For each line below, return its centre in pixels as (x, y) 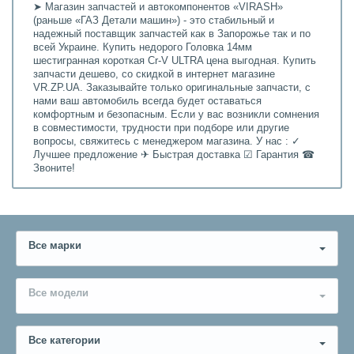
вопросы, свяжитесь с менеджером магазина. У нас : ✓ (167, 142)
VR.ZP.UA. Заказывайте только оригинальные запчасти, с (172, 88)
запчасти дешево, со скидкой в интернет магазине (154, 75)
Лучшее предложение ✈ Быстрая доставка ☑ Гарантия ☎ (174, 155)
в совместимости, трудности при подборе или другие (161, 128)
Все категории (64, 341)
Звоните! (54, 169)
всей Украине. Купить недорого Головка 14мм (143, 48)
